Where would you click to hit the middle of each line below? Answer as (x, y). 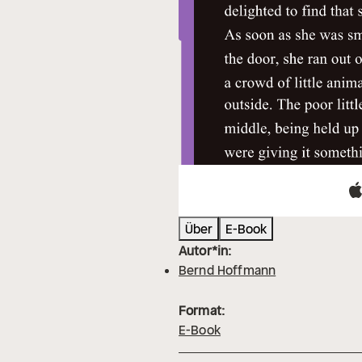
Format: (202, 311)
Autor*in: (205, 251)
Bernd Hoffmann (227, 270)
